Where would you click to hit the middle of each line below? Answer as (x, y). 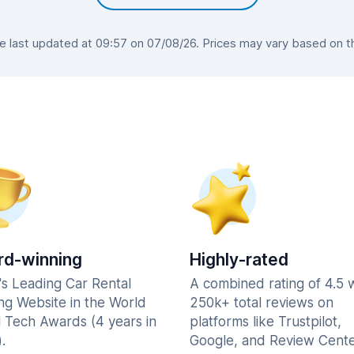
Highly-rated (239, 260)
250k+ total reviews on (262, 303)
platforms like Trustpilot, (265, 322)
